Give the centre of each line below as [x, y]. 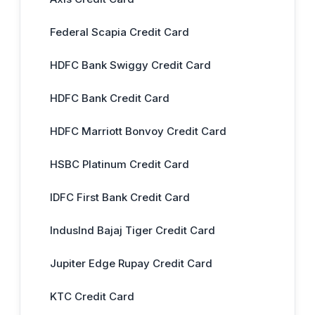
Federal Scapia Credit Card [120, 32]
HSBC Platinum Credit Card [120, 164]
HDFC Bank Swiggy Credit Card [130, 65]
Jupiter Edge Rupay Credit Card [131, 263]
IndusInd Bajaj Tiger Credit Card [133, 230]
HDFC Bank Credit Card [110, 98]
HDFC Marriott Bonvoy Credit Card [138, 131]
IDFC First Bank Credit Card [120, 197]
